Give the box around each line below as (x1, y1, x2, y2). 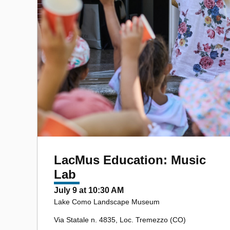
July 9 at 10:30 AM (54, 185, 124, 195)
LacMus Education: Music (54, 152, 206, 167)
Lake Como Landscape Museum (54, 197, 160, 206)
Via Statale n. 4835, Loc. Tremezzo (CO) (54, 215, 186, 224)
